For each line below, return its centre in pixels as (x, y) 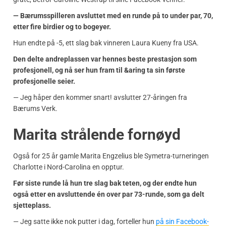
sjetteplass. (32, 205)
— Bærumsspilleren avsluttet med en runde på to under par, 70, (113, 15)
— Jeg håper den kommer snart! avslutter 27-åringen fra (100, 97)
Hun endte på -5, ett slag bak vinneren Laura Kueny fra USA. (106, 43)
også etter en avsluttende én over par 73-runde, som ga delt (109, 194)
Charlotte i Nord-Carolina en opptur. (69, 167)
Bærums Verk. (35, 108)
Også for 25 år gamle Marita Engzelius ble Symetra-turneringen (111, 156)
